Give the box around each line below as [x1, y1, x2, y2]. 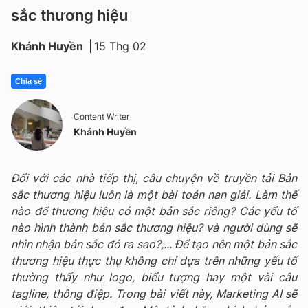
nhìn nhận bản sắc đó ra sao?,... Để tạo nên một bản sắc [11, 237, 297, 252]
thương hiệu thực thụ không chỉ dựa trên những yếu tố [11, 254, 297, 268]
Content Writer [74, 111, 129, 122]
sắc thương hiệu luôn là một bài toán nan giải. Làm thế [11, 188, 297, 202]
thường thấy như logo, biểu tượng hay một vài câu [11, 270, 297, 285]
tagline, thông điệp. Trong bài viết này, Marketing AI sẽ [11, 287, 297, 301]
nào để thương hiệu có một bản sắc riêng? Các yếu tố [11, 204, 297, 219]
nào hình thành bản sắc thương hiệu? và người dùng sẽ [11, 221, 297, 235]
